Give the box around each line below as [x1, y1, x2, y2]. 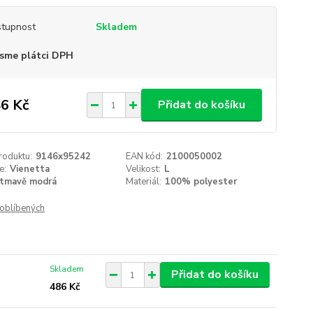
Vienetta [9, 163, 50, 175]
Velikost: [126, 163, 161, 175]
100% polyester [165, 175, 238, 188]
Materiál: [126, 175, 162, 188]
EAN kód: [126, 150, 163, 163]
